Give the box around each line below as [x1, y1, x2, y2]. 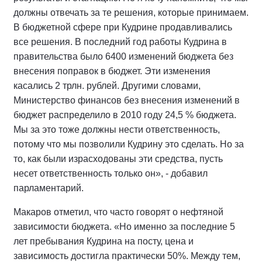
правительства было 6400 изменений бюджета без [13, 51, 233, 62]
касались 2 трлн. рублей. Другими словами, [13, 81, 201, 91]
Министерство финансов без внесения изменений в [13, 95, 240, 106]
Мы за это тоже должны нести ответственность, [13, 125, 220, 135]
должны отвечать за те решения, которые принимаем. [13, 8, 249, 18]
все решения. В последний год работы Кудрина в [13, 37, 227, 47]
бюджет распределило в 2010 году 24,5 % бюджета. [13, 110, 236, 120]
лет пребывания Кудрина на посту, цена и [13, 236, 194, 247]
